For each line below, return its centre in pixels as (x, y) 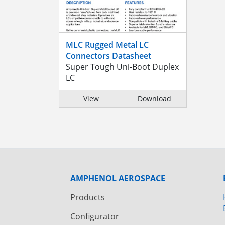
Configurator (95, 216)
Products (88, 197)
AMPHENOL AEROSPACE (118, 178)
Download (154, 98)
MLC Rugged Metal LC (107, 44)
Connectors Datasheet (108, 55)
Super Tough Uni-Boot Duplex (122, 67)
